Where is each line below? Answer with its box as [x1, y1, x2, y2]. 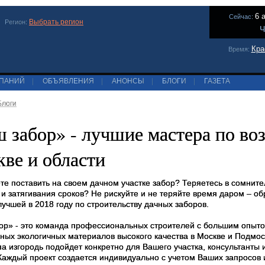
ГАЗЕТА [204, 77, 230, 85]
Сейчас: [229, 13, 255, 20]
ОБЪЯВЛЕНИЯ [43, 77, 94, 85]
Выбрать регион [29, 18, 83, 26]
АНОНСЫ [112, 77, 144, 85]
